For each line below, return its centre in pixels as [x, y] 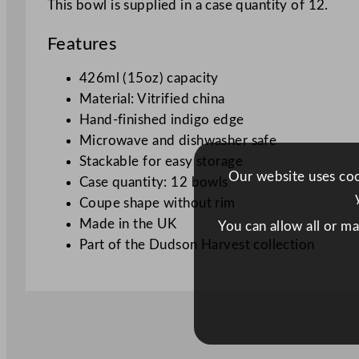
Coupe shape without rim [157, 203]
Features [82, 44]
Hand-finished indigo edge [161, 119]
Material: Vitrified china [152, 99]
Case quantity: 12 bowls [153, 182]
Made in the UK [128, 224]
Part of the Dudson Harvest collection [197, 244]
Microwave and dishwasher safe [178, 140]
